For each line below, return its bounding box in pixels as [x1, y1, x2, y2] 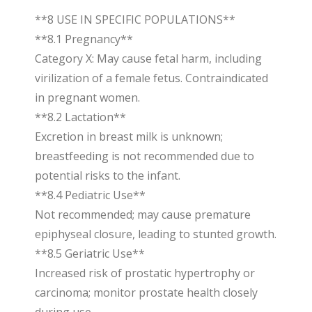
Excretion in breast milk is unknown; [35, 129, 223, 144]
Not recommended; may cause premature [35, 207, 251, 222]
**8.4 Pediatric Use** [35, 187, 146, 203]
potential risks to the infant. [35, 168, 180, 183]
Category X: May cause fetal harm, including [35, 51, 262, 66]
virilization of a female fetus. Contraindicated [35, 70, 268, 86]
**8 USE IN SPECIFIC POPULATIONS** [35, 12, 235, 27]
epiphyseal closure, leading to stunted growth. [35, 226, 276, 242]
